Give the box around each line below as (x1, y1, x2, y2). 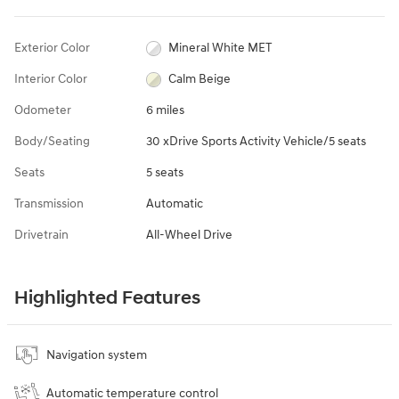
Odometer (14, 102, 71, 118)
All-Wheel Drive (145, 227, 232, 243)
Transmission (14, 196, 84, 212)
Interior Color (14, 71, 87, 87)
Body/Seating (14, 134, 90, 150)
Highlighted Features (14, 287, 200, 311)
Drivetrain (14, 227, 69, 243)
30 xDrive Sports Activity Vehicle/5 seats (145, 134, 366, 150)
